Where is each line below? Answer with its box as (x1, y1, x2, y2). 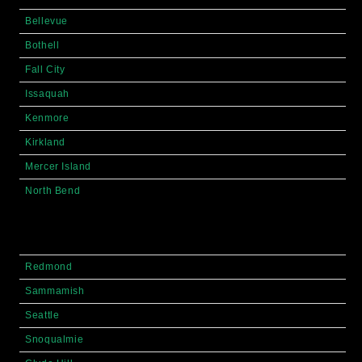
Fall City (25, 63, 65, 75)
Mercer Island (25, 160, 91, 172)
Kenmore (25, 112, 69, 124)
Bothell (25, 39, 60, 51)
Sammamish (25, 285, 85, 297)
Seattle (25, 309, 60, 322)
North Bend (25, 184, 81, 196)
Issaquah (25, 87, 69, 99)
